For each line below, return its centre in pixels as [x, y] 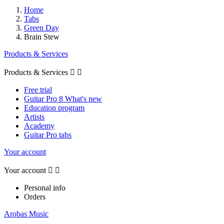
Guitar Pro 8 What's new [63, 98]
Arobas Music [26, 213]
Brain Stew [42, 36]
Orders [35, 196]
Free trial [38, 89]
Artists [34, 116]
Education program [54, 107]
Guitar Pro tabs [48, 134]
